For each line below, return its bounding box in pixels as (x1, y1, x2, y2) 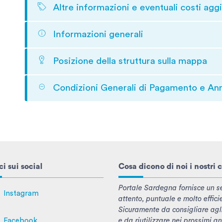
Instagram (3, 190, 39, 198)
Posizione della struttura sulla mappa (50, 56, 207, 66)
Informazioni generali (50, 29, 143, 39)
